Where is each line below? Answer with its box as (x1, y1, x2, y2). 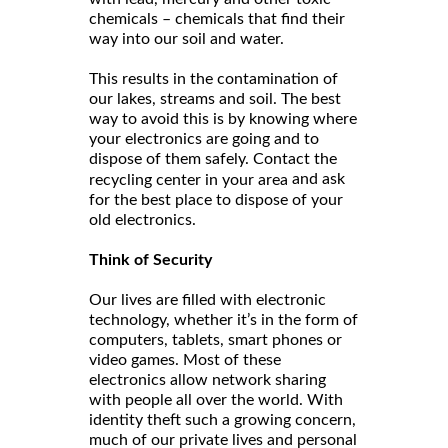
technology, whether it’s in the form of (89, 311, 358, 328)
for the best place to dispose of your (89, 191, 343, 208)
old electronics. (89, 211, 196, 228)
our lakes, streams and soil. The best (89, 90, 341, 107)
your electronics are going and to (89, 130, 319, 147)
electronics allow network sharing (89, 371, 326, 388)
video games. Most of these (89, 351, 281, 368)
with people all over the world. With (89, 391, 343, 408)
